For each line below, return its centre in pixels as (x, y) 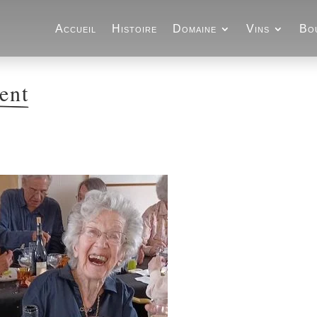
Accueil (76, 29)
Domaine (195, 29)
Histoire (135, 29)
